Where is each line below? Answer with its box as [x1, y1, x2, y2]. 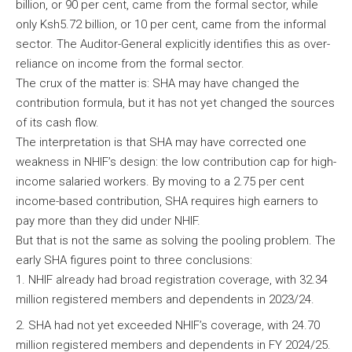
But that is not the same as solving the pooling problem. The [16, 233, 335, 248]
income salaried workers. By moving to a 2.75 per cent [16, 174, 304, 189]
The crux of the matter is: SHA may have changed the [16, 76, 299, 91]
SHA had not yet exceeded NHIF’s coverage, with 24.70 [28, 317, 320, 332]
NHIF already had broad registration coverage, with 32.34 [28, 273, 328, 288]
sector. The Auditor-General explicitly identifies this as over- [16, 37, 330, 52]
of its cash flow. [16, 115, 102, 130]
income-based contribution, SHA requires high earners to [16, 194, 318, 209]
